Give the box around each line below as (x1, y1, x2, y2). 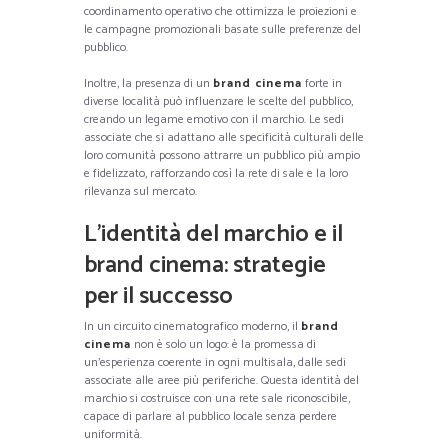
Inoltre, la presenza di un (84, 73, 213, 93)
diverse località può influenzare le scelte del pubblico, (84, 91, 353, 111)
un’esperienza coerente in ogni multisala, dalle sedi (84, 352, 346, 372)
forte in (302, 73, 342, 93)
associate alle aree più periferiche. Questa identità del (84, 370, 359, 390)
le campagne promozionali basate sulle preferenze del (84, 19, 361, 39)
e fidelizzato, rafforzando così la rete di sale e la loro (84, 163, 348, 183)
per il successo (84, 276, 233, 316)
